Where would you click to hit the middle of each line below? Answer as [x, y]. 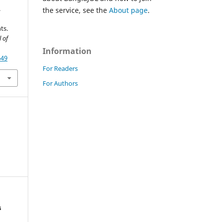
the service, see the [76, 10]
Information [67, 51]
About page [128, 10]
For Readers [60, 68]
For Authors [60, 83]
